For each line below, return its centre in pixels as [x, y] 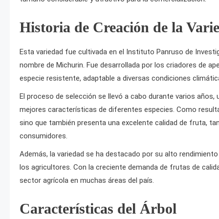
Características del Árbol [98, 208]
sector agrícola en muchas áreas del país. [87, 180]
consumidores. [44, 136]
